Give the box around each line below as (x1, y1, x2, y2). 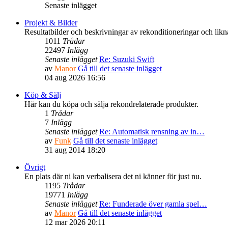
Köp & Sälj (24, 90, 61, 99)
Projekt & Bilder (24, 18, 77, 27)
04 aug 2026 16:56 (45, 73, 105, 82)
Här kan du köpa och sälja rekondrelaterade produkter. (24, 99, 198, 108)
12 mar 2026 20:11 (45, 217, 105, 226)
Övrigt (24, 162, 45, 172)
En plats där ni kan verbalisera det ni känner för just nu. (24, 172, 202, 181)
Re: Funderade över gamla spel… (99, 199, 207, 208)
